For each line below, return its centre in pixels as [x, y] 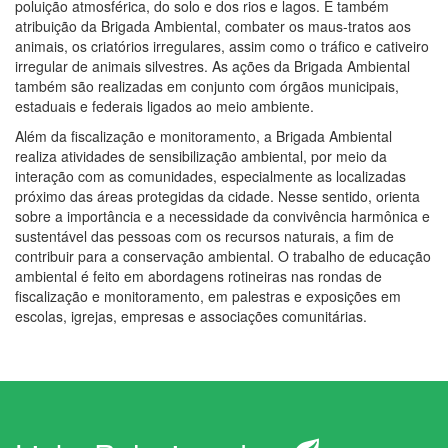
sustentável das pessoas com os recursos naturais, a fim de [204, 236]
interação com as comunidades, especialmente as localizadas [210, 176]
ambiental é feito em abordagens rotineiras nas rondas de [198, 276]
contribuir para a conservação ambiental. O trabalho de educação [223, 256]
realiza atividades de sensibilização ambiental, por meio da [201, 156]
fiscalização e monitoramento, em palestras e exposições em [208, 296]
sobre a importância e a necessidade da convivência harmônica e [222, 216]
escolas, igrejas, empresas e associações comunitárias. [191, 316]
